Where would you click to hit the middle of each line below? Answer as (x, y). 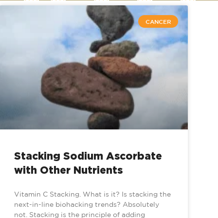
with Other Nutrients (69, 170)
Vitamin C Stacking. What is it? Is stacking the (93, 194)
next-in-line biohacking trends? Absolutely (87, 205)
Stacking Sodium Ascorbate (88, 156)
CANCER (158, 22)
